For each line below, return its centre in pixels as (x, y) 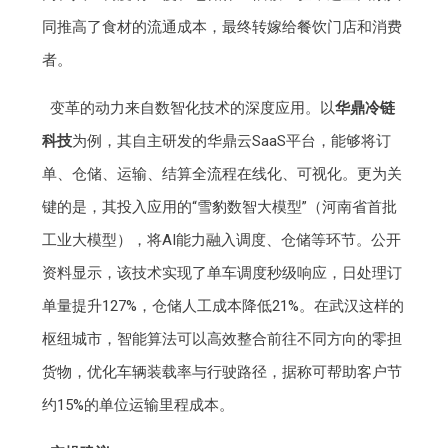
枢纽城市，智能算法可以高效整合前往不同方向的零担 (222, 339)
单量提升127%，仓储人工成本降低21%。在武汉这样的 (223, 306)
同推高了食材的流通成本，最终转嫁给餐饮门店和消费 (222, 27)
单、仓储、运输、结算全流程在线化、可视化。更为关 (222, 174)
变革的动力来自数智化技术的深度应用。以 (192, 108)
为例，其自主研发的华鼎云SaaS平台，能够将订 (232, 141)
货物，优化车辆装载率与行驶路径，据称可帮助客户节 (222, 372)
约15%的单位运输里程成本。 (138, 405)
